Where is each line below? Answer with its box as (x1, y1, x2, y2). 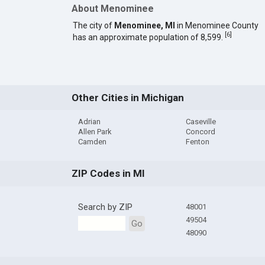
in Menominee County (174, 20, 258, 30)
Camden (77, 137, 106, 147)
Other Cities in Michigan (71, 92, 184, 104)
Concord (185, 127, 215, 137)
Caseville (185, 117, 216, 127)
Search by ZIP (77, 201, 132, 212)
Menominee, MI (114, 20, 175, 30)
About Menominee (71, 3, 154, 15)
